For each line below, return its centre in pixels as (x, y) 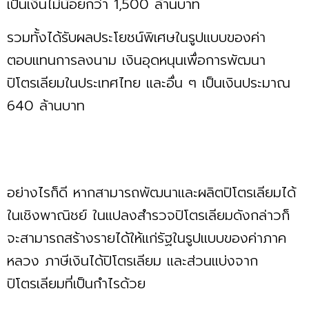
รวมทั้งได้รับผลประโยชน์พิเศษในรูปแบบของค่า (136, 37)
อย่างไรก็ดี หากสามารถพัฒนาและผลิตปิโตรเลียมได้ (151, 192)
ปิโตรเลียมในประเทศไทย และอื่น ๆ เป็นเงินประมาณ (149, 82)
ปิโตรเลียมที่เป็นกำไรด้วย (76, 283)
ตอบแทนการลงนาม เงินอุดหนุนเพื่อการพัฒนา (136, 60)
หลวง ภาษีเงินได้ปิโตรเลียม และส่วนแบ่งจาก (132, 260)
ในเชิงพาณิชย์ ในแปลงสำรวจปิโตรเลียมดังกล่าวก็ (148, 215)
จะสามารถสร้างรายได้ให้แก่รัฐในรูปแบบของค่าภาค (147, 238)
